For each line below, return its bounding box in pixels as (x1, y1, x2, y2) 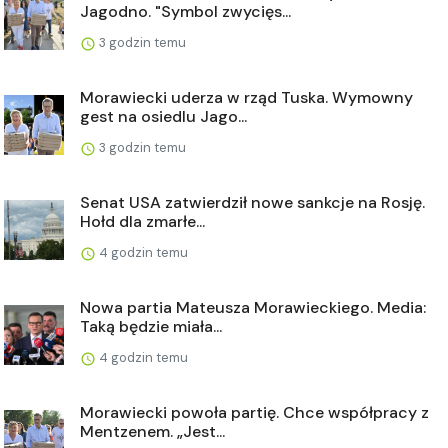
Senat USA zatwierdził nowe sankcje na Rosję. (80, 192, 425, 213)
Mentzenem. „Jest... (80, 421, 225, 442)
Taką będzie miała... (80, 316, 222, 337)
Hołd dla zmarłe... (80, 211, 205, 232)
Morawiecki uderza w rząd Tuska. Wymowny (80, 87, 413, 108)
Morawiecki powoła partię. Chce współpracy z (80, 402, 429, 423)
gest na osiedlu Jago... (80, 106, 247, 127)
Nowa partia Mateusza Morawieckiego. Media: (80, 297, 426, 318)
